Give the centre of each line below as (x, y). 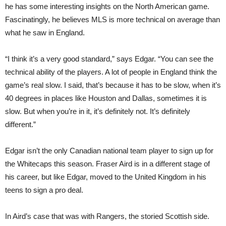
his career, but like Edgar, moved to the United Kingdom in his (106, 177)
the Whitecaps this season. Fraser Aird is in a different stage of (107, 163)
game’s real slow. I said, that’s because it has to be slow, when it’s (113, 85)
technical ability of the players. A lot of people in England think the (111, 72)
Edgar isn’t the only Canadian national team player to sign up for (109, 150)
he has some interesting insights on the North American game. (107, 6)
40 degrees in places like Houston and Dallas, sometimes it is (106, 98)
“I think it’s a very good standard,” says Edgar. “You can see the (109, 59)
